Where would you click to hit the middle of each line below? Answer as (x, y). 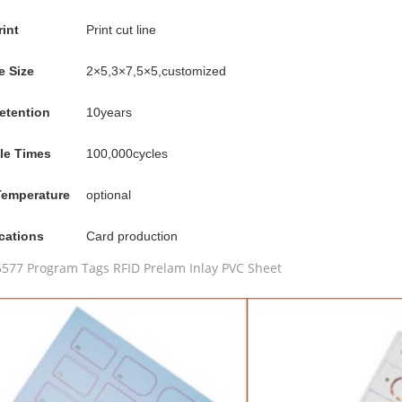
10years (109, 112)
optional (109, 195)
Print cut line (121, 30)
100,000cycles (127, 153)
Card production (132, 236)
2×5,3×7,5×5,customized (156, 71)
